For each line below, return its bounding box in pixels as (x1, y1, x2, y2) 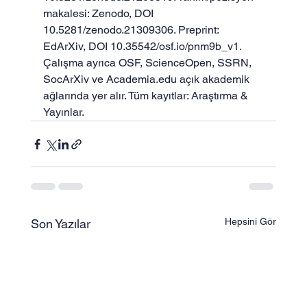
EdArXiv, (42, 40, 88, 53)
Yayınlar (42, 106, 82, 119)
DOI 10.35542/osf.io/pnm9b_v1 (88, 40, 239, 53)
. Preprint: (173, 23, 221, 36)
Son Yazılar (30, 217, 90, 231)
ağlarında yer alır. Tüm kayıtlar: (42, 89, 191, 102)
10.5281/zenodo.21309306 (42, 23, 173, 36)
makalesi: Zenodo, (42, 7, 134, 20)
